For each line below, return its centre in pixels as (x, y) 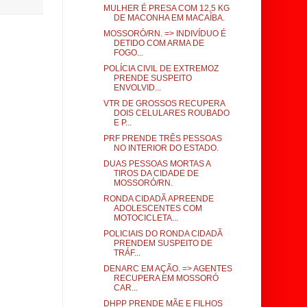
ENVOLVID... (137, 88)
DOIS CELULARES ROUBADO (171, 113)
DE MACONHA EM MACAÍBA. (169, 18)
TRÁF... (127, 253)
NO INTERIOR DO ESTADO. (166, 148)
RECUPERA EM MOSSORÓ (166, 278)
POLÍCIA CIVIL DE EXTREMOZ (161, 69)
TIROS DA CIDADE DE (156, 173)
